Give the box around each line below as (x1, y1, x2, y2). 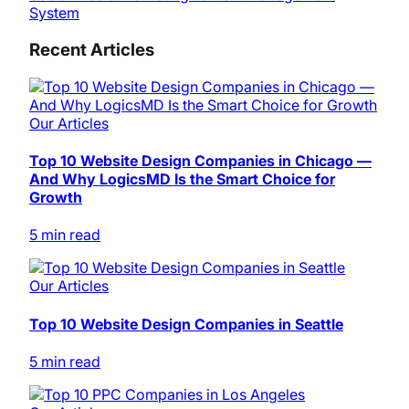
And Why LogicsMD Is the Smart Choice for (29, 170, 335, 189)
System (29, 4, 79, 23)
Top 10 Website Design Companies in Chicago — (29, 152, 372, 171)
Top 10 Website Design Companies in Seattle (29, 314, 343, 333)
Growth (29, 188, 82, 207)
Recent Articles (29, 39, 154, 61)
